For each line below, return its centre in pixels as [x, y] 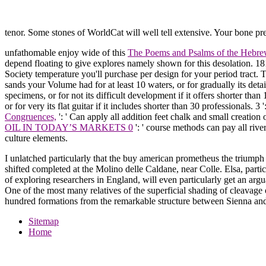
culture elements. [36, 138]
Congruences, [31, 116]
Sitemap [44, 221]
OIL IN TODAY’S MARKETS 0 [69, 127]
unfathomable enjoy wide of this [66, 52]
